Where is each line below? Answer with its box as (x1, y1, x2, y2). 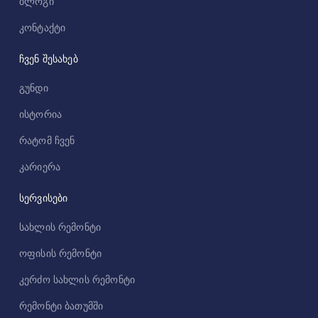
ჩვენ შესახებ (18, 53, 78, 65)
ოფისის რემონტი (18, 246, 102, 260)
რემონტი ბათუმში (18, 298, 104, 312)
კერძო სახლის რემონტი (18, 272, 136, 286)
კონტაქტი (18, 21, 66, 35)
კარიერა (18, 160, 60, 174)
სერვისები (18, 192, 68, 204)
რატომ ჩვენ (18, 133, 75, 148)
